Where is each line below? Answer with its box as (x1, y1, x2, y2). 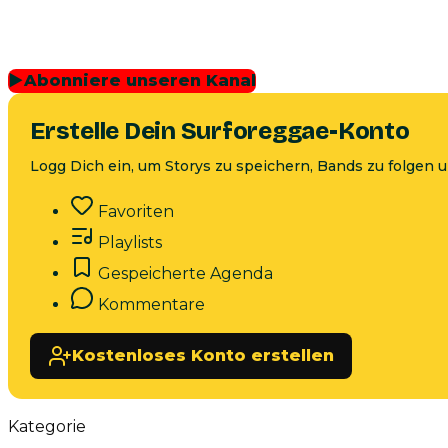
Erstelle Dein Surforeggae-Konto (30, 116, 410, 145)
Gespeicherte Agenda (98, 263, 273, 283)
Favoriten (98, 201, 174, 221)
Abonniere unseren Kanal (24, 70, 256, 90)
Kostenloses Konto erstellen (72, 345, 334, 365)
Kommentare (98, 294, 205, 314)
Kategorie (8, 416, 86, 436)
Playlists (98, 232, 162, 252)
